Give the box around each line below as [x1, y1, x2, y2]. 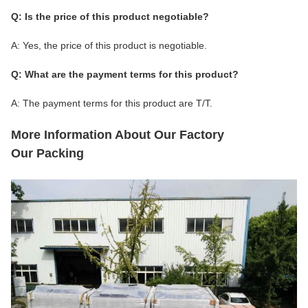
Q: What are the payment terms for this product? [11, 69, 239, 80]
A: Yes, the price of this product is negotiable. [11, 40, 207, 52]
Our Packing [11, 146, 84, 161]
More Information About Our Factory [11, 128, 224, 142]
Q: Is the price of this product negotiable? [11, 11, 209, 23]
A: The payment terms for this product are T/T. [11, 98, 212, 109]
